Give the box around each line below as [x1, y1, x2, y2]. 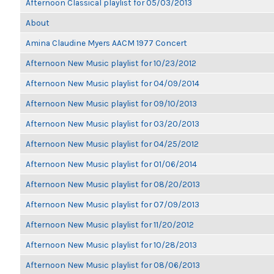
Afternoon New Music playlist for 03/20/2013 [26, 119, 199, 128]
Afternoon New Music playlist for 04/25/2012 [26, 139, 199, 149]
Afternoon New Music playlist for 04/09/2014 [26, 78, 199, 88]
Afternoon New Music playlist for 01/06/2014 [26, 159, 197, 169]
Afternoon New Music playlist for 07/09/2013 [26, 199, 199, 209]
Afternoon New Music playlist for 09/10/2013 [26, 98, 197, 108]
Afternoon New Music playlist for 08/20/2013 [26, 179, 200, 189]
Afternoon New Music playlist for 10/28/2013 [26, 240, 197, 250]
